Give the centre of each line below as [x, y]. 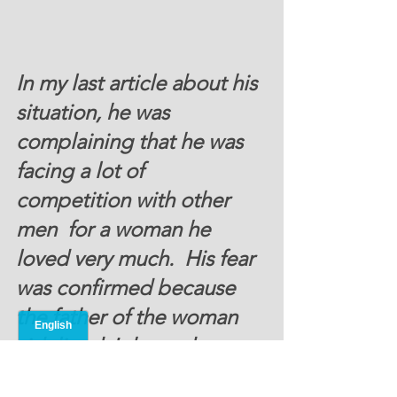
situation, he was [95, 113]
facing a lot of [82, 171]
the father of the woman [129, 317]
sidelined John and [108, 346]
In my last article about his [139, 83]
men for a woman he [116, 230]
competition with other [125, 200]
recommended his [103, 376]
